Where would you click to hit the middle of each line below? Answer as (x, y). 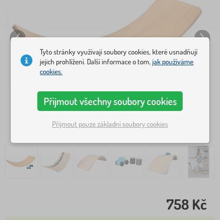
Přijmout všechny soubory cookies (110, 101)
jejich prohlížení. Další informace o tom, (96, 61)
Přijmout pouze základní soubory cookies (110, 124)
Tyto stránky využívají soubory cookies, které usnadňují (119, 52)
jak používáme (173, 61)
